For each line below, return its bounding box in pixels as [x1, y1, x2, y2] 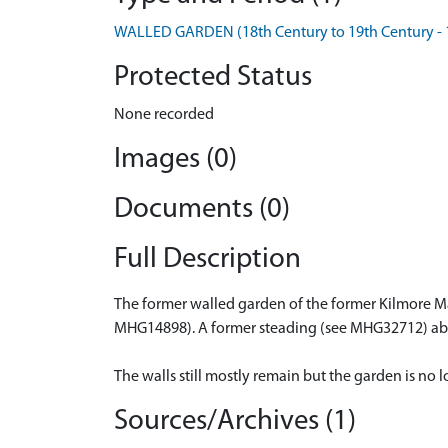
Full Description [114, 245, 301, 274]
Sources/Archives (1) [114, 407, 356, 436]
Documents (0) [114, 195, 290, 224]
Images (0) [114, 145, 237, 174]
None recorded [114, 107, 214, 123]
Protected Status [114, 63, 312, 92]
